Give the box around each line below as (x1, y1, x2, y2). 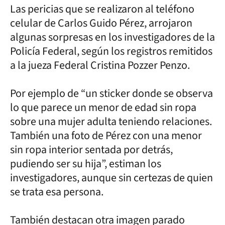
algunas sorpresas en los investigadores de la (10, 29, 215, 45)
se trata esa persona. (10, 183, 103, 200)
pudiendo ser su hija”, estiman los (10, 155, 161, 172)
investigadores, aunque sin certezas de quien (10, 169, 213, 186)
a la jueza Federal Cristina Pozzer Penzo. (10, 57, 192, 73)
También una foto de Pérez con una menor (10, 127, 202, 144)
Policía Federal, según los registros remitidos (10, 43, 212, 59)
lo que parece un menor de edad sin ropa (10, 99, 196, 116)
